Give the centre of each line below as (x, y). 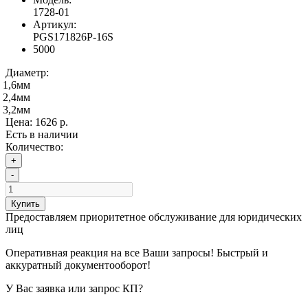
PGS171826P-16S (73, 37)
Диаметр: (27, 73)
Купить (25, 204)
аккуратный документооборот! (78, 265)
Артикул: (55, 25)
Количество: (34, 147)
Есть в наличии (42, 135)
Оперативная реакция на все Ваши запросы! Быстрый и (137, 253)
